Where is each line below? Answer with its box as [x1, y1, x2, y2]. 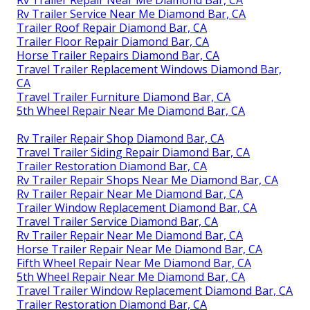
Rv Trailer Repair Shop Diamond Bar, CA [17, 130, 224, 146]
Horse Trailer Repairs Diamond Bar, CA [17, 47, 219, 63]
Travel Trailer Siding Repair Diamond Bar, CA [17, 144, 250, 160]
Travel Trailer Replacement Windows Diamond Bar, [17, 61, 282, 77]
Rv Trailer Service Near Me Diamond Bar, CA [17, 6, 246, 21]
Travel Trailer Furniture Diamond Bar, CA [17, 89, 230, 104]
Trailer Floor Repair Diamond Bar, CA [17, 33, 209, 49]
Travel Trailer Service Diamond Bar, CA [17, 213, 218, 229]
